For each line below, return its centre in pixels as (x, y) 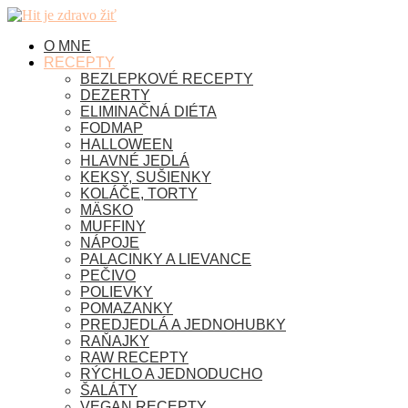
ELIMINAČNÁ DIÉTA (148, 112)
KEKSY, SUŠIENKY (146, 177)
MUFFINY (113, 226)
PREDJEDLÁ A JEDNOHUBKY (183, 325)
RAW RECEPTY (134, 357)
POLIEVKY (117, 292)
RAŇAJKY (115, 341)
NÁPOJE (110, 243)
